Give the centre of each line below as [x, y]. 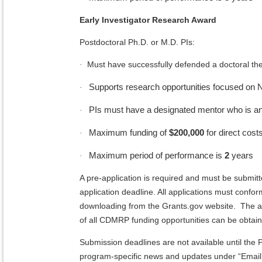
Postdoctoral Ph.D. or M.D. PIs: [137, 42]
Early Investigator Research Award [148, 20]
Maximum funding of [129, 133]
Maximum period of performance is [156, 156]
